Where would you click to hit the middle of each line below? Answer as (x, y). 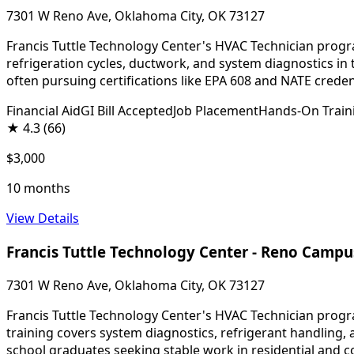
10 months (38, 188)
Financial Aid (43, 111)
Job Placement (216, 111)
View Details (43, 218)
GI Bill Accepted (127, 111)
